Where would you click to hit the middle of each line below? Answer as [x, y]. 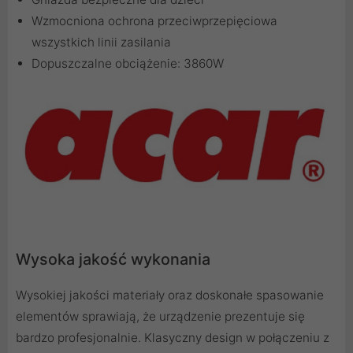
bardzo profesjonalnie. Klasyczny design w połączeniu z [173, 338]
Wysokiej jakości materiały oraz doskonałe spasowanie [170, 295]
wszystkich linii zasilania [101, 42]
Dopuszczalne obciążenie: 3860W [128, 63]
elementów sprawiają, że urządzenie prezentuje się [160, 317]
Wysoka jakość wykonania [113, 260]
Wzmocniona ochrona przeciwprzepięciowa [154, 20]
